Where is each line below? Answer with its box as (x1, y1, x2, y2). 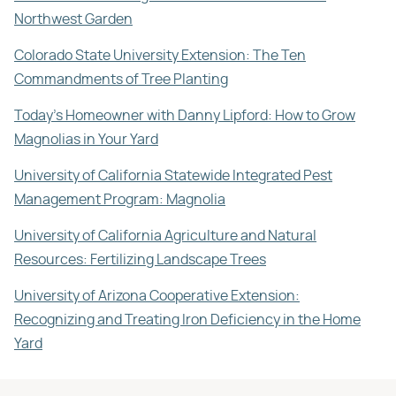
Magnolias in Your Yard (14, 132, 158, 147)
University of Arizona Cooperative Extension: (14, 288, 300, 303)
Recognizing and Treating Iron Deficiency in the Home (14, 312, 361, 327)
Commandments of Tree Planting (14, 72, 228, 87)
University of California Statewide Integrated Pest (14, 168, 332, 183)
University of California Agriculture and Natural (14, 228, 316, 243)
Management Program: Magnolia (14, 192, 225, 207)
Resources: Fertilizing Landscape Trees (14, 252, 266, 267)
